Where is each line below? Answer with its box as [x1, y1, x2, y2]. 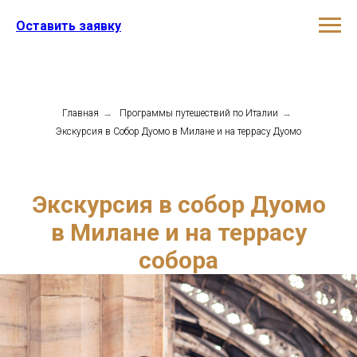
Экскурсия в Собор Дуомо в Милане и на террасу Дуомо [56, 126, 301, 137]
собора [139, 246, 218, 274]
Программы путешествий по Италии [119, 108, 278, 119]
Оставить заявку [16, 18, 121, 33]
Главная [61, 108, 99, 119]
